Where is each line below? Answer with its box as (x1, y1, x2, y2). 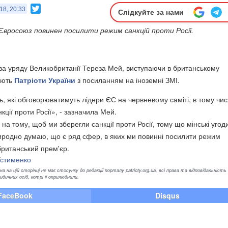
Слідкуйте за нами (118, 8, 184, 16)
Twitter (41, 3, 62, 13)
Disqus (155, 190, 180, 201)
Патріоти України (14, 75, 75, 85)
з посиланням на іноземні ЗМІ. (75, 75, 180, 85)
